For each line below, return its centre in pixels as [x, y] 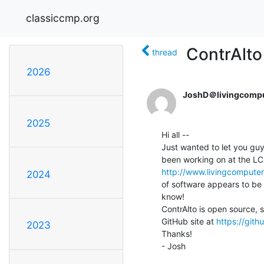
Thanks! [177, 233]
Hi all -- [175, 134]
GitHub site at [189, 221]
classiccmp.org [63, 18]
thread [165, 52]
